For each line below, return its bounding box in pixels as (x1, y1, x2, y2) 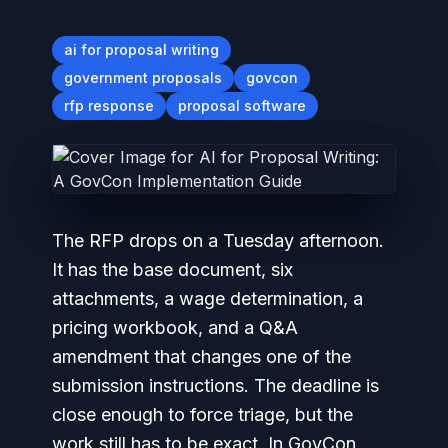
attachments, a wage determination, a (52, 288, 363, 309)
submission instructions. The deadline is (52, 375, 379, 396)
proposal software (178, 97, 306, 114)
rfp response (64, 97, 154, 114)
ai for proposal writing (64, 41, 219, 58)
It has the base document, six (52, 259, 293, 280)
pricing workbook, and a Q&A (52, 317, 298, 338)
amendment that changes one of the (52, 346, 351, 367)
